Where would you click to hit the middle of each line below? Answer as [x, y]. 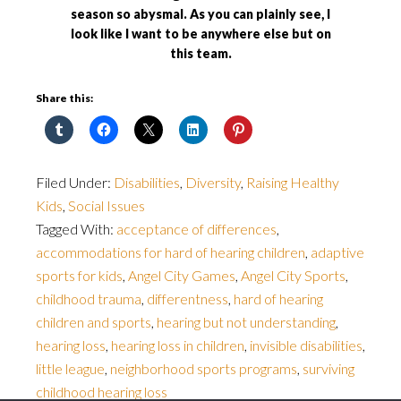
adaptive [337, 252]
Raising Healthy [293, 182]
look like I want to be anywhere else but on [200, 34]
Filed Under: [75, 182]
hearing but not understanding [246, 322]
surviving [328, 368]
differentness [188, 299]
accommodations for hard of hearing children [171, 252]
